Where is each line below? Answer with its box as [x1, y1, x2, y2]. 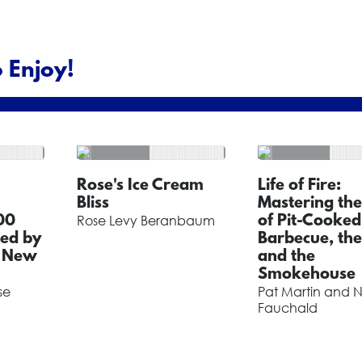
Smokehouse [257, 266, 356, 284]
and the [257, 248, 315, 266]
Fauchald [257, 300, 318, 316]
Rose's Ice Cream [77, 177, 204, 195]
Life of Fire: [257, 177, 341, 195]
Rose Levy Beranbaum [77, 213, 215, 229]
